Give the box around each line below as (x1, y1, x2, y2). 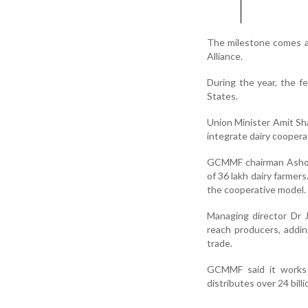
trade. (207, 236, 232, 249)
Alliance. (207, 49, 243, 62)
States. (207, 89, 238, 102)
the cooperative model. (207, 183, 306, 195)
